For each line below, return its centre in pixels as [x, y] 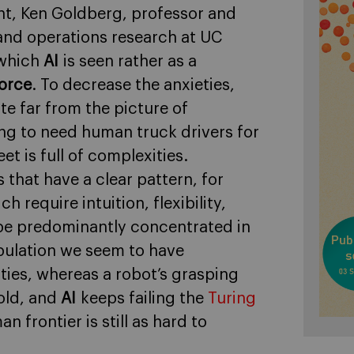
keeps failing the [144, 299]
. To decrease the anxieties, [133, 85]
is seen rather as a [130, 62]
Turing [232, 299]
